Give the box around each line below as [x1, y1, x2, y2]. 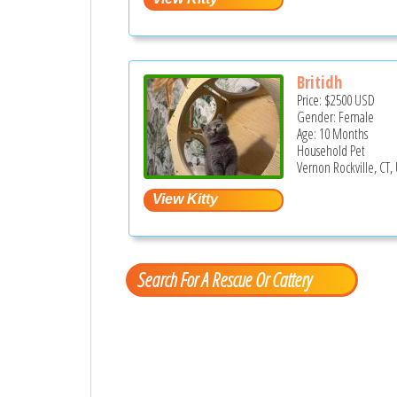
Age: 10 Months [297, 123, 369, 144]
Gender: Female [297, 106, 375, 127]
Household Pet [297, 140, 366, 160]
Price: [297, 90, 325, 110]
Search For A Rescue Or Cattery [136, 266, 311, 293]
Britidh [297, 70, 343, 94]
